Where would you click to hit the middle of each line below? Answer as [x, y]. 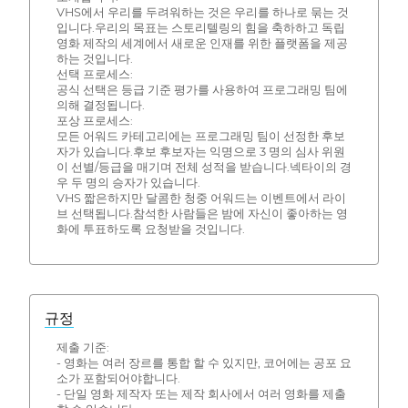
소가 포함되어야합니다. [118, 378]
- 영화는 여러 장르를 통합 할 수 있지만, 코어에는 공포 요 [204, 362]
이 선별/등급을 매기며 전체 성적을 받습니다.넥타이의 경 [204, 168]
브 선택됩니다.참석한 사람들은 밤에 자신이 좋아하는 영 [202, 214]
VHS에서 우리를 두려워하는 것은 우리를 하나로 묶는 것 [202, 13]
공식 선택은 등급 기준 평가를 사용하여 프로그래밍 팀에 [202, 90]
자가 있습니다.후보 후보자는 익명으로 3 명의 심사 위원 [200, 152]
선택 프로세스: [94, 75]
